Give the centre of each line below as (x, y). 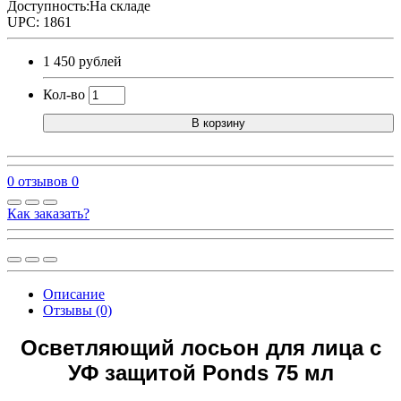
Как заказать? (48, 213)
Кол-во (64, 94)
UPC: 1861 (39, 21)
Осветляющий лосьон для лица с (200, 348)
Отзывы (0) (77, 310)
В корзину (218, 123)
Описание (74, 294)
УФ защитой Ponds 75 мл (200, 373)
